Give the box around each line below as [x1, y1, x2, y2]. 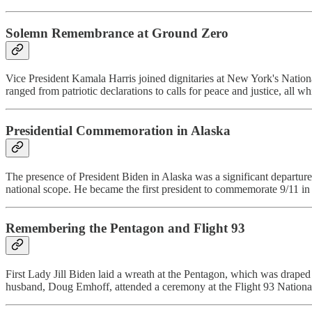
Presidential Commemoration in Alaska [6, 123, 231, 138]
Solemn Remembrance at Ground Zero [6, 25, 228, 40]
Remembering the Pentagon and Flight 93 [6, 221, 245, 236]
